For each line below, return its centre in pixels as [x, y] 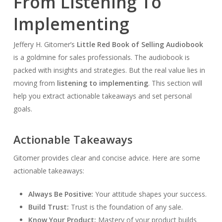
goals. [23, 109]
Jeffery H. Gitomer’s [45, 44]
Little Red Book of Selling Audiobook [140, 44]
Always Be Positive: [60, 194]
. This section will [175, 83]
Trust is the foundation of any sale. [126, 207]
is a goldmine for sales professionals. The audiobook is [101, 57]
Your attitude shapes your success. [150, 194]
